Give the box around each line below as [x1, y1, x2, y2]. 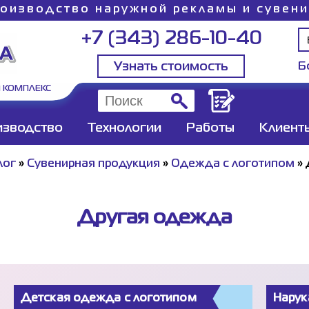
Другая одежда [77, 210, 232, 227]
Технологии [87, 123, 161, 134]
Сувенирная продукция [26, 159, 160, 169]
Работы [186, 123, 235, 134]
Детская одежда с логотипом [21, 294, 197, 303]
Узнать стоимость [114, 61, 228, 72]
